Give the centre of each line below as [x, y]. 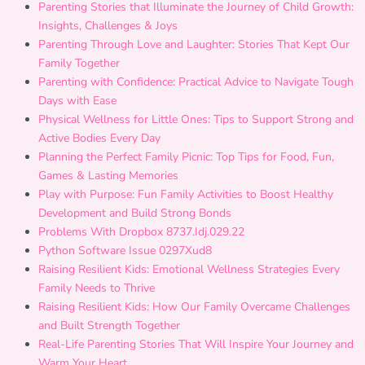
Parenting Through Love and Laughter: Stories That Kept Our [194, 44]
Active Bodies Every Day [99, 138]
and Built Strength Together [109, 325]
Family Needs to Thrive [97, 288]
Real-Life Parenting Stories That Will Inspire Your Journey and [196, 344]
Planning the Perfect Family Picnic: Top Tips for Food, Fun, [186, 157]
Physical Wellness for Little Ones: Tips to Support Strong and [196, 119]
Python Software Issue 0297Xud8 [125, 251]
